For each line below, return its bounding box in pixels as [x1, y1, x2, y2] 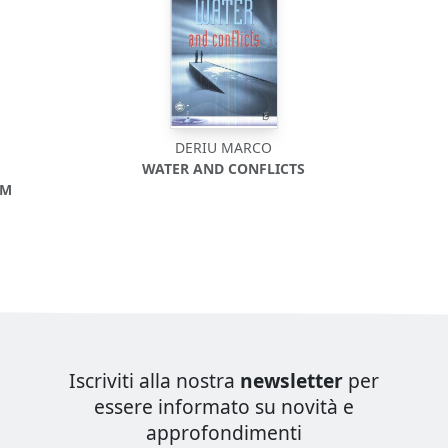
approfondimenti [146, 419, 302, 446]
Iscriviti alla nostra [69, 367, 240, 394]
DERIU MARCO [175, 138, 273, 157]
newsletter [240, 367, 343, 394]
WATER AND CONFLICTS [142, 159, 306, 178]
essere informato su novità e [94, 393, 354, 420]
